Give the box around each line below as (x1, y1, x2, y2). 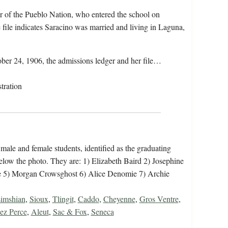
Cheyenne (103, 193, 135, 205)
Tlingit (52, 193, 74, 205)
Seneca (91, 206, 114, 217)
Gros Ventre (139, 193, 179, 205)
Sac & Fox (52, 206, 87, 217)
